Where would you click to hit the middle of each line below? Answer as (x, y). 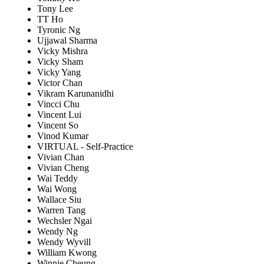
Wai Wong (57, 189)
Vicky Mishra (62, 51)
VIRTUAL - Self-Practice (85, 146)
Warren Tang (61, 210)
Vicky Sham (60, 61)
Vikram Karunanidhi (75, 93)
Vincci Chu (58, 104)
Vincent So (58, 125)
